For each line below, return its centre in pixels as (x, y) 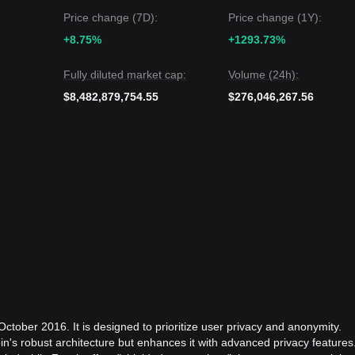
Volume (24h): (263, 74)
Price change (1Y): (275, 17)
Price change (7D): (111, 17)
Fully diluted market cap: (125, 74)
